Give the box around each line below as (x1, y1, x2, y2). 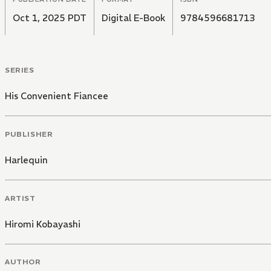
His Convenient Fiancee (5, 90, 108, 102)
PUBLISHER (5, 129, 53, 139)
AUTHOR (5, 257, 41, 267)
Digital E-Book (102, 12, 165, 24)
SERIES (5, 65, 34, 75)
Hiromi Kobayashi (5, 218, 80, 230)
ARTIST (5, 193, 36, 203)
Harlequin (5, 154, 48, 166)
